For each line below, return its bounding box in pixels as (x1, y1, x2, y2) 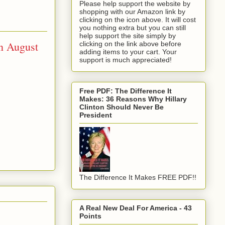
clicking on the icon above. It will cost (79, 16, 196, 24)
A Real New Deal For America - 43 (79, 204, 192, 212)
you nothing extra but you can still (79, 24, 186, 32)
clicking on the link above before (79, 40, 181, 48)
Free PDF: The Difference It (79, 86, 172, 95)
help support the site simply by (79, 32, 176, 40)
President (79, 110, 112, 119)
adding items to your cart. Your (79, 48, 177, 56)
